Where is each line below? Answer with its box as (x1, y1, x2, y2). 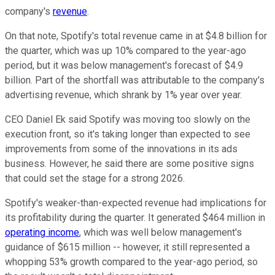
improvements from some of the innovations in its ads (5, 142, 238, 155)
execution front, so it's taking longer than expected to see (5, 128, 250, 140)
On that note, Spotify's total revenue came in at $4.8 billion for (5, 29, 267, 42)
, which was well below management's (79, 226, 242, 238)
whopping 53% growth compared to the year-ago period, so (5, 255, 258, 268)
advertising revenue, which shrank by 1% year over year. (5, 88, 242, 101)
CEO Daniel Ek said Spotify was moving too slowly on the (5, 113, 250, 125)
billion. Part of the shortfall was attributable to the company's (5, 74, 265, 86)
